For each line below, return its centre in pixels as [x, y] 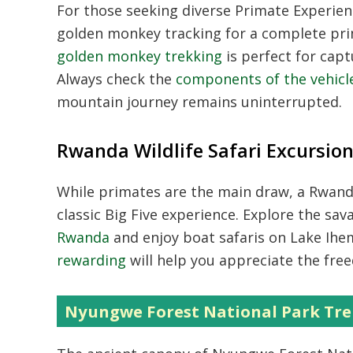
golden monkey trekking [139, 56]
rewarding [91, 260]
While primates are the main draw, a [183, 191]
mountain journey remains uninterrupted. [199, 102]
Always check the [116, 79]
